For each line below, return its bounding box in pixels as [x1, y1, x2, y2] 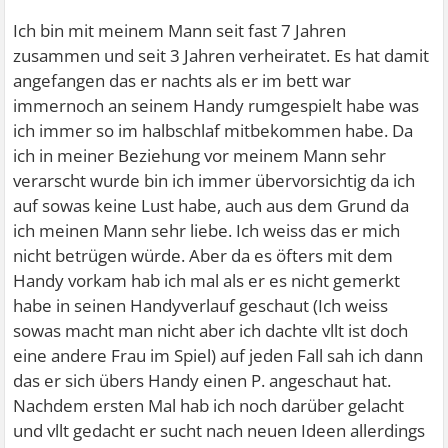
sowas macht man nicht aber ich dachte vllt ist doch [13, 319, 409, 342]
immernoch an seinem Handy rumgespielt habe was [13, 94, 420, 117]
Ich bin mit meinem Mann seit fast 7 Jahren [13, 19, 347, 42]
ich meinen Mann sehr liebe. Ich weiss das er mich [13, 219, 401, 242]
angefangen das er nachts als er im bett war [13, 69, 352, 92]
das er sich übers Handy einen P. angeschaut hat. [13, 369, 392, 392]
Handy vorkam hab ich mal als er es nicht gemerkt [13, 269, 401, 292]
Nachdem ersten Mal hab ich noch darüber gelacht [13, 394, 405, 417]
